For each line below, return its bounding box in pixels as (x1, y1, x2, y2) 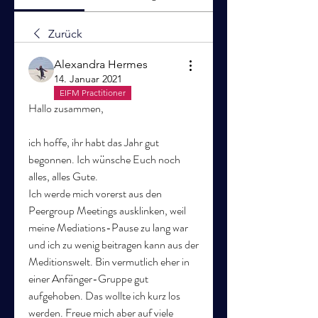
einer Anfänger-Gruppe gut (28, 270, 148, 287)
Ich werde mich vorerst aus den (28, 185, 162, 202)
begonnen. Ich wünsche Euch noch (28, 151, 180, 168)
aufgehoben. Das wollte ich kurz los (28, 287, 180, 304)
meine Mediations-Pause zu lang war (28, 219, 188, 236)
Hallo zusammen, (28, 100, 104, 116)
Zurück (48, 27, 82, 40)
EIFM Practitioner (60, 87, 126, 98)
